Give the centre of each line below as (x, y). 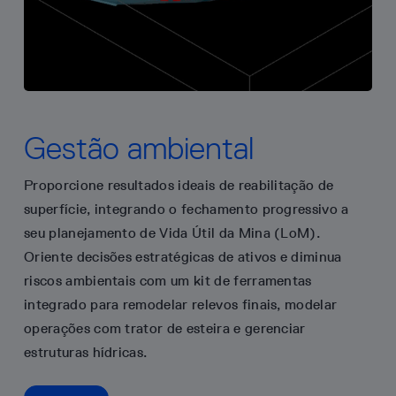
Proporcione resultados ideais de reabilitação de (179, 185)
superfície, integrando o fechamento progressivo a (187, 209)
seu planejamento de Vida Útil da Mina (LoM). (172, 233)
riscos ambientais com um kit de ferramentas (168, 281)
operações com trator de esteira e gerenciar (165, 328)
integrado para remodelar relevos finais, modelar (181, 305)
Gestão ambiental (139, 148)
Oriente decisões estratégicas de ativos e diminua (183, 257)
